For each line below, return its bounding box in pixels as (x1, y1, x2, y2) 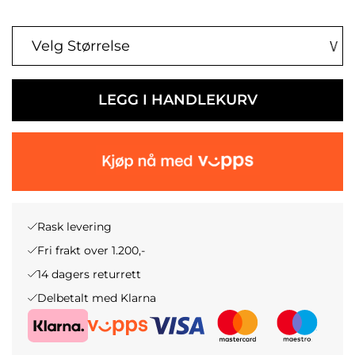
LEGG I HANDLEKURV (97, 91, 258, 109)
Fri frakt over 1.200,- (37, 243, 145, 258)
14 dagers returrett (37, 267, 141, 281)
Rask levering (37, 219, 112, 234)
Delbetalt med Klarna (37, 291, 156, 305)
